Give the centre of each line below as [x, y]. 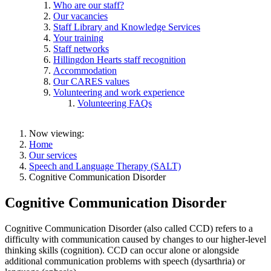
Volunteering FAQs [115, 103]
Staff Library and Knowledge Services [127, 27]
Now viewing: [57, 133]
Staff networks [81, 48]
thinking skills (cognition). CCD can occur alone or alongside [122, 250]
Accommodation [85, 70]
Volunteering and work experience [119, 92]
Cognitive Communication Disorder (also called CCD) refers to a [129, 228]
